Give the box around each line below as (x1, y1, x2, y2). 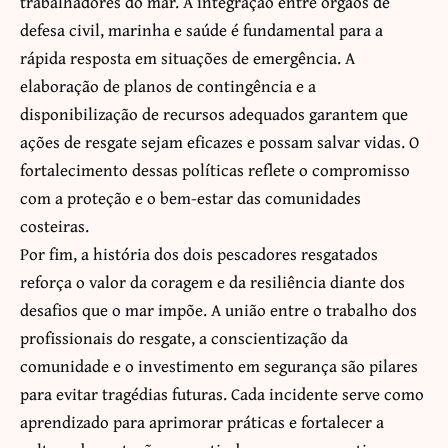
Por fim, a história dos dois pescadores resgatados (20, 241, 378, 267)
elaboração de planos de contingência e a (20, 73, 316, 99)
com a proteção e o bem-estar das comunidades (20, 185, 361, 211)
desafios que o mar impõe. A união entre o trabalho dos (20, 297, 417, 323)
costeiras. (20, 213, 89, 239)
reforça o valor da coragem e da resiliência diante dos (20, 269, 405, 295)
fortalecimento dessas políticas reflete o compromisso (20, 157, 410, 183)
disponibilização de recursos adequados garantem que (20, 101, 408, 127)
